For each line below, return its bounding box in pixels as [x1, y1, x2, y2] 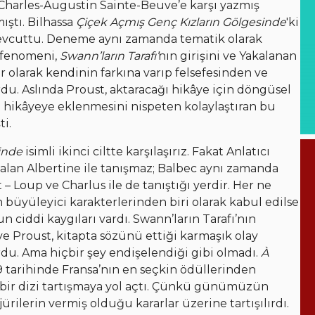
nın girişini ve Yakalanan [158, 49, 297, 63]
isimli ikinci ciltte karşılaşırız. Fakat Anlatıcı [22, 145, 270, 158]
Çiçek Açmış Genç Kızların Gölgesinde [76, 15, 286, 29]
